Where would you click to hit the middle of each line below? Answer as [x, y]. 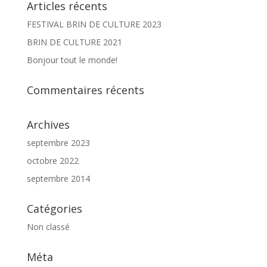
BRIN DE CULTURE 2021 [74, 42]
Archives [48, 125]
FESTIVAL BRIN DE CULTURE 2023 [94, 24]
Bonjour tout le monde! [72, 60]
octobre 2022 [52, 161]
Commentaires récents [85, 90]
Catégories [54, 209]
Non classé [48, 227]
